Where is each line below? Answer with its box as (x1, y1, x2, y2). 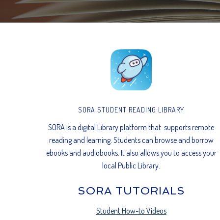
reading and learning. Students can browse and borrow (49, 135, 214, 145)
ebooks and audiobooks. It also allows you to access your (46, 147, 217, 158)
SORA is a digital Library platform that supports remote (48, 122, 215, 132)
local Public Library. (102, 160, 161, 170)
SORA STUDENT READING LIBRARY (78, 105, 185, 114)
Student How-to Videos (96, 205, 166, 216)
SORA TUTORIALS (77, 184, 185, 197)
